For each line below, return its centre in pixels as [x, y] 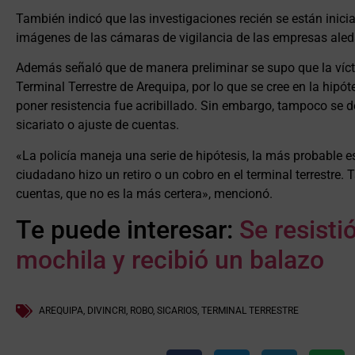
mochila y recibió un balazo [170, 260]
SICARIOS [177, 311]
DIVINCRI [107, 311]
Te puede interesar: [128, 230]
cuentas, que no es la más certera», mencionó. [144, 193]
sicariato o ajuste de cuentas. [99, 125]
